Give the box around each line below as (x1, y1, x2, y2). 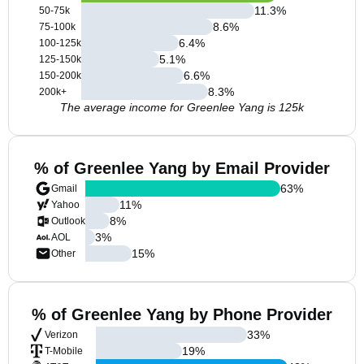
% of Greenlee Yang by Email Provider (34, 159, 330, 177)
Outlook (51, 215, 85, 227)
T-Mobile (45, 345, 83, 357)
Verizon (45, 329, 78, 340)
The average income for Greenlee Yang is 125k (60, 101, 304, 114)
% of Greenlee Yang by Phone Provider (32, 305, 332, 323)
